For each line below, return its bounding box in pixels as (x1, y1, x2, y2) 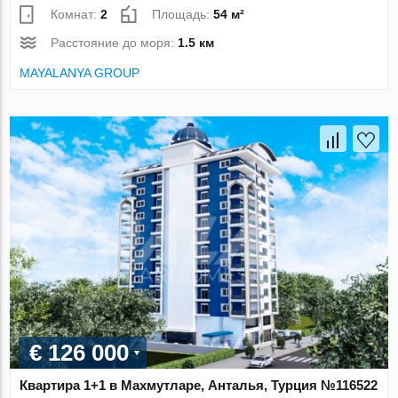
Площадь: (152, 7, 214, 22)
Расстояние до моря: (51, 36, 179, 51)
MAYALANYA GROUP (20, 66, 140, 81)
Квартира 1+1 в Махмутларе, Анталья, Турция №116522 (20, 378, 378, 394)
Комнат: (51, 7, 101, 22)
